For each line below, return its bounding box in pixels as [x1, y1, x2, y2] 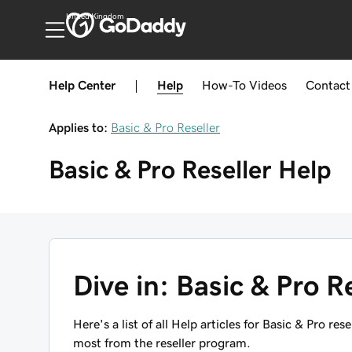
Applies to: [49, 121, 108, 134]
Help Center [49, 79, 115, 91]
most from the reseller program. [73, 336, 251, 349]
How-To [202, 79, 246, 91]
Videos [249, 79, 287, 91]
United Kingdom [65, 13, 124, 20]
